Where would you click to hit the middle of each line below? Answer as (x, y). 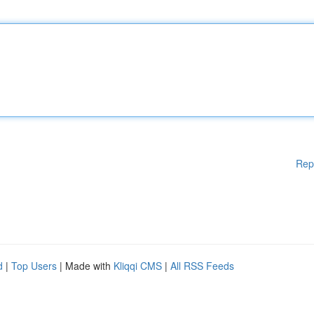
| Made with (85, 266)
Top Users (34, 266)
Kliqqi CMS (138, 266)
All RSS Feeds (202, 266)
